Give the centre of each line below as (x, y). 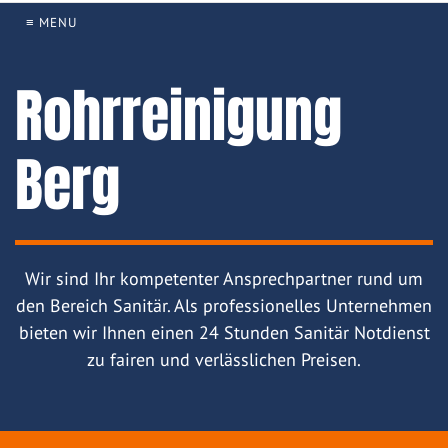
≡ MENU (51, 23)
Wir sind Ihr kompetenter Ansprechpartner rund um (224, 279)
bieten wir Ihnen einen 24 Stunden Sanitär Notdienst (224, 333)
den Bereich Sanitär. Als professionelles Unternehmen (224, 306)
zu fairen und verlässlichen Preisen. (224, 360)
